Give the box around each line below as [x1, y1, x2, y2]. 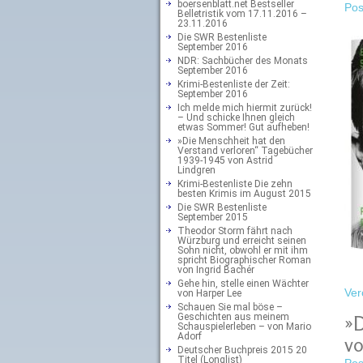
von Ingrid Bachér [177, 264, 254, 275]
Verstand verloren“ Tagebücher [177, 145, 313, 156]
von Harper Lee [177, 288, 241, 299]
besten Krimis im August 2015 [177, 188, 311, 199]
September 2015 [177, 211, 248, 223]
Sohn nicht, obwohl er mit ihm [177, 245, 308, 256]
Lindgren [177, 164, 216, 176]
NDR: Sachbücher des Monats [177, 55, 308, 66]
